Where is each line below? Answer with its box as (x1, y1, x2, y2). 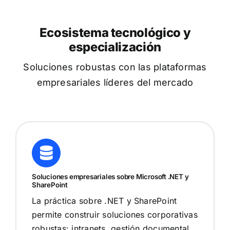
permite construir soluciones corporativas (31, 209, 198, 220)
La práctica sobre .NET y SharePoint (31, 196, 177, 206)
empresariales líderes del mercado (36, 76, 194, 88)
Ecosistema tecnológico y (39, 25, 191, 40)
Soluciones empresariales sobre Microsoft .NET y (31, 172, 189, 181)
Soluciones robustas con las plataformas (23, 61, 207, 72)
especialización (69, 39, 161, 54)
